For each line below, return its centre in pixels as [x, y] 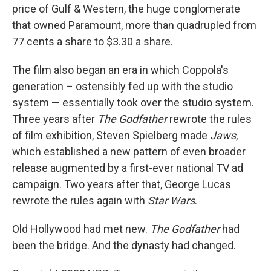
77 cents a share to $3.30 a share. [93, 41]
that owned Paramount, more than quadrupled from [134, 25]
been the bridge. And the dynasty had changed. [124, 245]
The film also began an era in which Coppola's [120, 70]
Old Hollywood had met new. [81, 229]
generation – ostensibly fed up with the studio [122, 86]
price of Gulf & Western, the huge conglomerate [126, 8]
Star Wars [171, 200]
